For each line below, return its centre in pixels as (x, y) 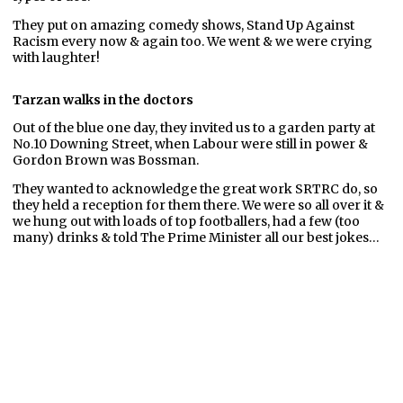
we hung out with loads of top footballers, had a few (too (186, 221)
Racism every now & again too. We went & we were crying (193, 41)
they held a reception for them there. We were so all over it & (198, 205)
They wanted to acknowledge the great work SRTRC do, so (195, 188)
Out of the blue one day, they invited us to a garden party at (194, 127)
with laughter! (56, 57)
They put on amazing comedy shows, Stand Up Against (184, 25)
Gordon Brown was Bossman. (106, 160)
